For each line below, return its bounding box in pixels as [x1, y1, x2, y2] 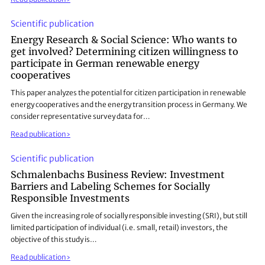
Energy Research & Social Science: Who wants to [10, 34, 237, 46]
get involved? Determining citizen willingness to [10, 46, 238, 57]
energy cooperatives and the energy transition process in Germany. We [10, 100, 247, 109]
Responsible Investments [10, 192, 130, 204]
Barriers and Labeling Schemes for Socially [10, 180, 210, 192]
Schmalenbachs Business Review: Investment [10, 169, 225, 180]
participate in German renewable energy [10, 57, 199, 69]
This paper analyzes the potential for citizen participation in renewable [10, 88, 246, 97]
